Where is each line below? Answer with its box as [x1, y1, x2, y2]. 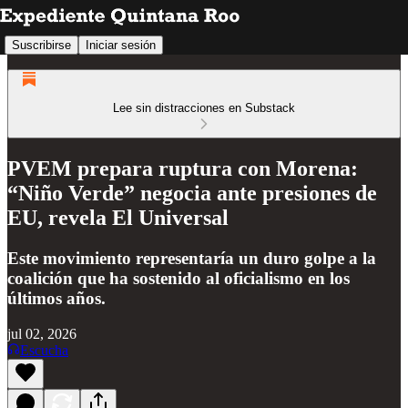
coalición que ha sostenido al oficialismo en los [7, 268, 350, 288]
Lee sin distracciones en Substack [113, 101, 295, 115]
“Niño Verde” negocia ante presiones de [7, 180, 377, 205]
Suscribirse [12, 37, 71, 52]
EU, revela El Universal [7, 205, 229, 229]
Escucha [20, 342, 68, 358]
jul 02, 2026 [7, 325, 76, 342]
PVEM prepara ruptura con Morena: [7, 156, 358, 180]
